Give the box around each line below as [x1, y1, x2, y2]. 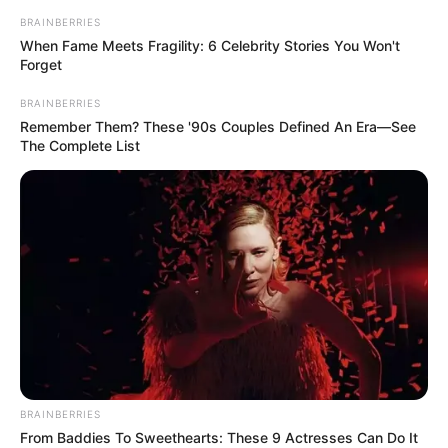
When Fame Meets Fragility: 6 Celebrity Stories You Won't [20, 37, 400, 55]
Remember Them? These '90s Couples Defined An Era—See [20, 118, 416, 136]
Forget [20, 56, 62, 74]
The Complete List [20, 137, 140, 155]
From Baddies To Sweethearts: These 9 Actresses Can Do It [20, 428, 418, 446]
